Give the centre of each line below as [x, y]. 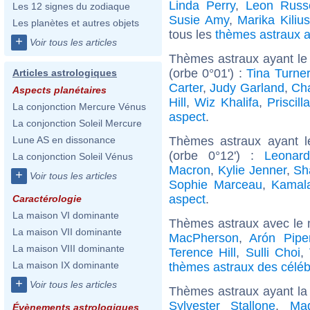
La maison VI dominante [66, 215]
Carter [186, 88]
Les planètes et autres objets [76, 23]
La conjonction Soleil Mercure [77, 123]
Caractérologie [47, 199]
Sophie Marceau [216, 184]
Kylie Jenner [252, 170]
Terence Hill [203, 252]
